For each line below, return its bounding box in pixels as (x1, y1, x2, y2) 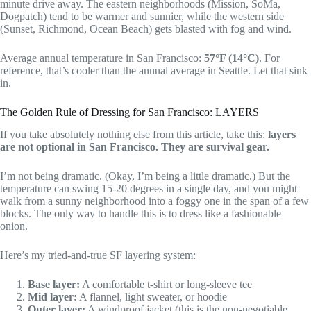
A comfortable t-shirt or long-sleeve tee (80, 278, 252, 291)
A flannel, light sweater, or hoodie (77, 291, 227, 303)
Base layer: (28, 278, 80, 291)
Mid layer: (28, 291, 77, 303)
